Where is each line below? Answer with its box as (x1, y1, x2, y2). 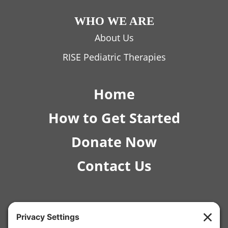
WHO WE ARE (74, 14, 154, 27)
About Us (94, 31, 134, 44)
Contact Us (77, 156, 151, 175)
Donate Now (71, 132, 157, 151)
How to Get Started (48, 108, 180, 127)
